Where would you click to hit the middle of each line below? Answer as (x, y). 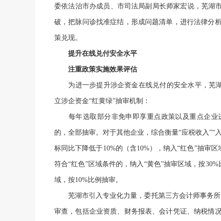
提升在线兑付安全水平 (103, 54)
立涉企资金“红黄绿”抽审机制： (102, 101)
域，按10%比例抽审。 (88, 180)
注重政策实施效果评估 (96, 70)
